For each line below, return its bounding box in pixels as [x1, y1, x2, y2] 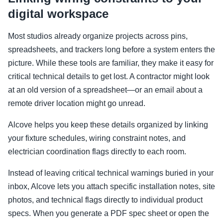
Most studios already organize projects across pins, [8, 32, 188, 41]
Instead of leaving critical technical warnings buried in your [8, 169, 214, 178]
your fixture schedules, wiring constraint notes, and [8, 134, 186, 143]
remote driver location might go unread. [8, 99, 145, 108]
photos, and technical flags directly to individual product [8, 196, 203, 205]
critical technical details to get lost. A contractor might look [8, 72, 210, 81]
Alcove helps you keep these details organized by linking [8, 120, 208, 129]
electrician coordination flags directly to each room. [8, 147, 186, 156]
